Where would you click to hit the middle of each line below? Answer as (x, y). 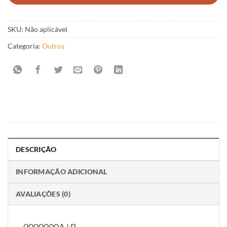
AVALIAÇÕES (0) (43, 194)
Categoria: (25, 46)
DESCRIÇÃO (36, 149)
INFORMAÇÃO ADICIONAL (62, 172)
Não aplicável (46, 29)
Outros (53, 46)
